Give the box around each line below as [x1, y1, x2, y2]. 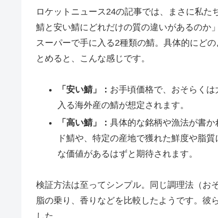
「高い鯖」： [57, 117, 110, 127]
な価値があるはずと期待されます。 [57, 148, 198, 159]
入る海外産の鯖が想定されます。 [57, 100, 189, 110]
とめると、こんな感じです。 [36, 53, 150, 63]
